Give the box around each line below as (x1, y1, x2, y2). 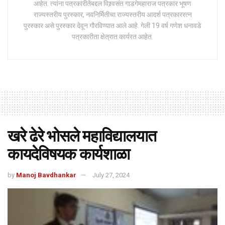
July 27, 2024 (92, 171, 130, 179)
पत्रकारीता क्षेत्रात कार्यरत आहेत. (72, 32, 153, 41)
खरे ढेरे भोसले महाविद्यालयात (8, 126, 156, 146)
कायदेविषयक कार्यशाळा (8, 144, 130, 164)
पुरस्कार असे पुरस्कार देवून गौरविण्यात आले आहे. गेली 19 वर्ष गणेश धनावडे (24, 21, 201, 30)
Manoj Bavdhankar (16, 171, 76, 179)
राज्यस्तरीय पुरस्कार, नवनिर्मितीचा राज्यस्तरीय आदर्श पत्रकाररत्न (33, 10, 192, 19)
